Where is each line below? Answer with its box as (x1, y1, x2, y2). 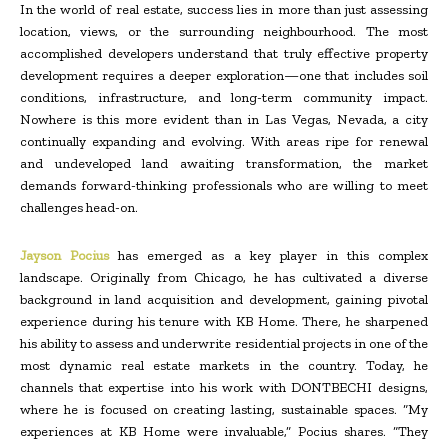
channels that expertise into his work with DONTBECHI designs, (20, 379, 428, 397)
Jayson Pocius (20, 247, 110, 265)
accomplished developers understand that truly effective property (20, 45, 428, 63)
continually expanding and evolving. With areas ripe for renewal (20, 133, 428, 151)
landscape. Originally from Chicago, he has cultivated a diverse (20, 269, 428, 287)
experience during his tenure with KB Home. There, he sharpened (20, 313, 428, 331)
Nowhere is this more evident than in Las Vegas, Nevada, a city (20, 111, 428, 129)
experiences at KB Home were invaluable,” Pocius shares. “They (20, 423, 428, 441)
